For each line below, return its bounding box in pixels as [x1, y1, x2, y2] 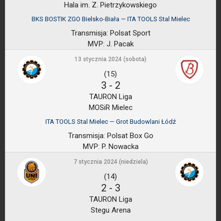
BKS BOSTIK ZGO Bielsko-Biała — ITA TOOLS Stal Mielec [31, 15, 190, 23]
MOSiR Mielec [88, 103, 133, 112]
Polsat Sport [108, 29, 150, 37]
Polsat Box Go [105, 131, 153, 140]
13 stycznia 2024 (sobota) [74, 56, 147, 63]
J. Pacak [104, 39, 134, 48]
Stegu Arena [90, 206, 131, 215]
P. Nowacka [99, 142, 139, 151]
